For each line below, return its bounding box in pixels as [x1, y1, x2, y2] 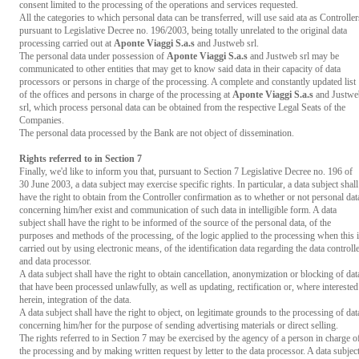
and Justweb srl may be [248, 50, 339, 62]
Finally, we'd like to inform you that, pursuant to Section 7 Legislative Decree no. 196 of [19, 166, 353, 177]
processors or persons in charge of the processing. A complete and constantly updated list [19, 76, 356, 87]
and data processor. [19, 256, 91, 267]
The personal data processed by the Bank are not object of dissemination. [19, 127, 294, 139]
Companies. [19, 115, 64, 126]
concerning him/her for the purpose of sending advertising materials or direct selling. [19, 320, 338, 331]
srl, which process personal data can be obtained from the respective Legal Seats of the [19, 102, 345, 113]
